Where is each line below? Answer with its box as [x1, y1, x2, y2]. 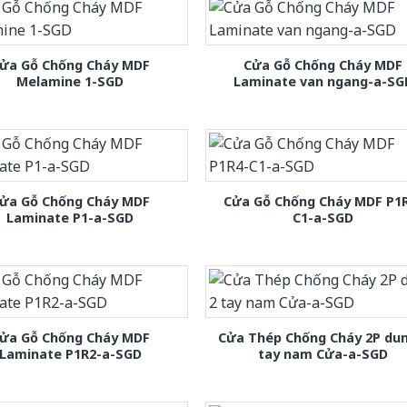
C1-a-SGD [293, 208, 354, 226]
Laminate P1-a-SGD [6, 208, 134, 226]
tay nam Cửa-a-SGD [258, 345, 389, 363]
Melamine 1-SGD [16, 72, 124, 90]
